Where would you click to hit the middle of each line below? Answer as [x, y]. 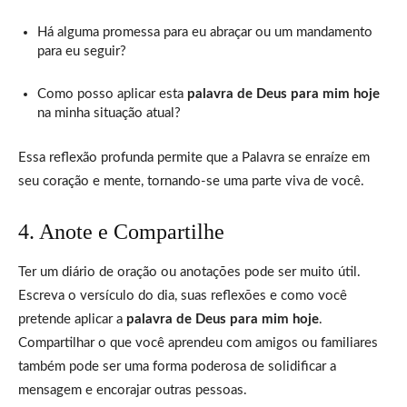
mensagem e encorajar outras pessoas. [133, 390]
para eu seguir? [82, 51]
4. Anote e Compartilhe [121, 231]
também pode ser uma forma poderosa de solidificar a [177, 366]
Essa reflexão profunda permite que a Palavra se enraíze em [194, 157]
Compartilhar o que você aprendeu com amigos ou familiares [198, 342]
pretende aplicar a [72, 319]
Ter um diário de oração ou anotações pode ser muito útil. [189, 272]
